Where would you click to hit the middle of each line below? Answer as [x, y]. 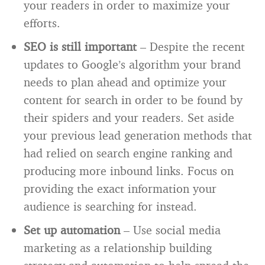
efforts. [42, 22]
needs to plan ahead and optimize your [125, 82]
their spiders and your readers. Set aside [129, 117]
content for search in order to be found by [133, 99]
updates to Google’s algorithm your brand [132, 64]
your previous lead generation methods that [138, 135]
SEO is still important [80, 46]
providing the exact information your [120, 188]
